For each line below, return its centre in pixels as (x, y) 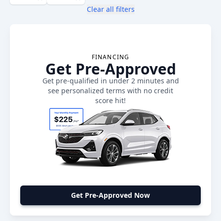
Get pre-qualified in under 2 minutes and (110, 81)
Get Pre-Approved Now (110, 195)
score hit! (110, 100)
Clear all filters (110, 9)
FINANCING (110, 57)
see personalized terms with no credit (110, 91)
